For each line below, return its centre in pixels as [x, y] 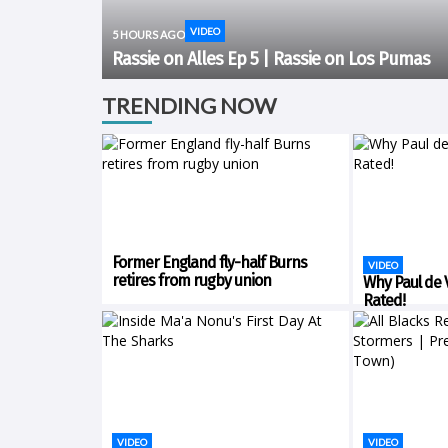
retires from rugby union [191, 280]
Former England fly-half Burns [209, 262]
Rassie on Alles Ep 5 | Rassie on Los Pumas [271, 59]
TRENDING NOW [189, 105]
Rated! [383, 300]
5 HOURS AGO [148, 34]
